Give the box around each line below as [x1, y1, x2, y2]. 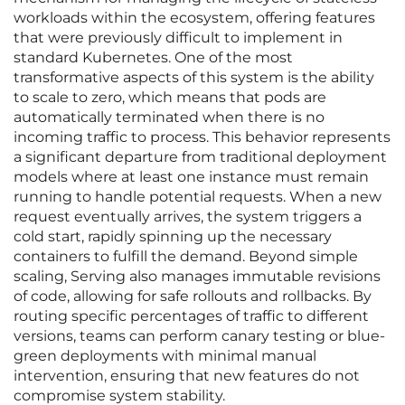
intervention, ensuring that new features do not [14, 367, 360, 385]
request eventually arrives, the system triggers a [14, 208, 362, 226]
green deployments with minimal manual [14, 347, 316, 365]
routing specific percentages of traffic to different [14, 307, 369, 325]
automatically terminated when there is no [14, 108, 325, 127]
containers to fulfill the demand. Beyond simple [14, 248, 358, 266]
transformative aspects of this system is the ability [14, 69, 374, 87]
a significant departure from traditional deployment [14, 148, 387, 166]
